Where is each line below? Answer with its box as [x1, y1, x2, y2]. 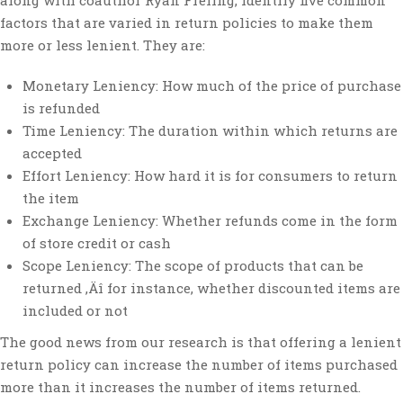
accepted [22, 144, 82, 162]
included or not [22, 301, 128, 319]
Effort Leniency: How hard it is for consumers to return [22, 166, 398, 184]
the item [22, 189, 79, 207]
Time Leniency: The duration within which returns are [22, 121, 398, 139]
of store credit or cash [22, 234, 171, 252]
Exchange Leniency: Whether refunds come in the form [22, 211, 398, 229]
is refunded [22, 99, 100, 117]
